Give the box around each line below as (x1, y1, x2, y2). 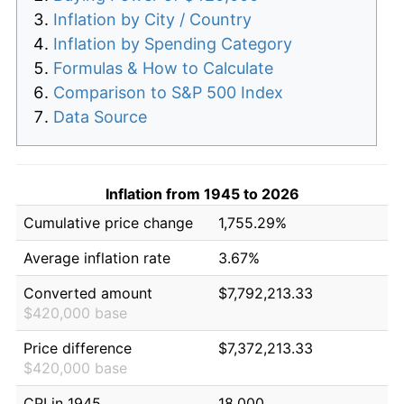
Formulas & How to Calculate (53, 58, 273, 78)
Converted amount (23, 283, 152, 302)
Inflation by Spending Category (53, 33, 292, 53)
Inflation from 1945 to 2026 (105, 184, 299, 203)
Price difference (23, 338, 132, 357)
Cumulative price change (23, 213, 193, 232)
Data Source (53, 106, 147, 126)
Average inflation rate (23, 248, 170, 267)
